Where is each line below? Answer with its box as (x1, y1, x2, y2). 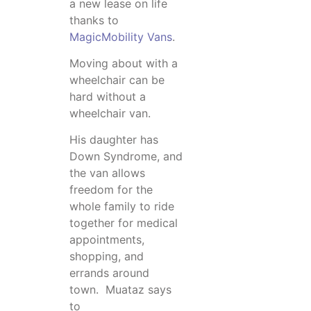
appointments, (69, 233, 144, 247)
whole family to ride (69, 199, 174, 214)
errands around (69, 266, 149, 280)
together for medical (69, 216, 178, 230)
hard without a (69, 89, 146, 103)
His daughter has (69, 133, 158, 147)
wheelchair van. (69, 106, 151, 120)
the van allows (69, 166, 145, 180)
